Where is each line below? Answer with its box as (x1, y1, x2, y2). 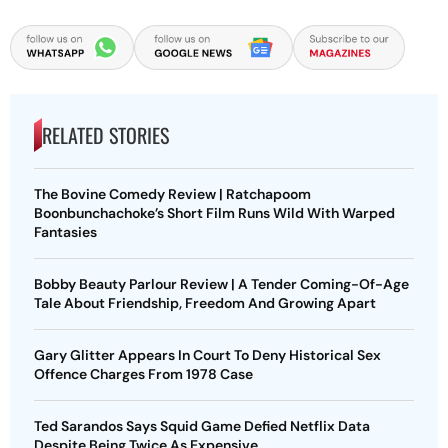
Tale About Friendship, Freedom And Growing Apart (34, 293, 376, 312)
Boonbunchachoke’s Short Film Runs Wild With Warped (34, 203, 395, 222)
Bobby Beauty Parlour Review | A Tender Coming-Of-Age (34, 274, 409, 293)
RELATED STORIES (42, 119, 169, 150)
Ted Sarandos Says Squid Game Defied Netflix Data (34, 416, 370, 435)
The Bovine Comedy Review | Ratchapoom (34, 184, 311, 203)
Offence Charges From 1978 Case (34, 364, 253, 383)
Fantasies (34, 222, 97, 241)
